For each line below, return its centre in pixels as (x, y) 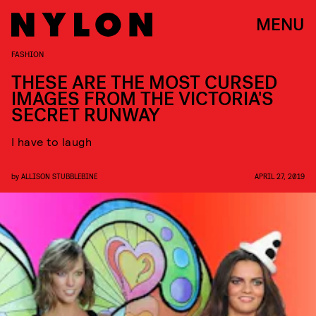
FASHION (28, 54)
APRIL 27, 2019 (280, 176)
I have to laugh (51, 141)
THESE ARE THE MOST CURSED (144, 83)
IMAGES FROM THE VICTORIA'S (142, 99)
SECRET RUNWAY (86, 115)
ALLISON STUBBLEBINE (59, 176)
